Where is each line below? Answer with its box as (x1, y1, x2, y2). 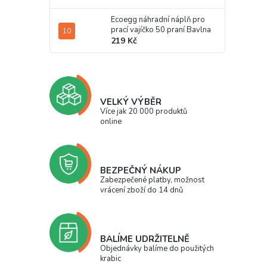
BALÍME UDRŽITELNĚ (100, 233, 190, 246)
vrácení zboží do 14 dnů (100, 185, 183, 196)
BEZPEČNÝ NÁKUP (100, 164, 181, 177)
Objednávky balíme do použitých (100, 243, 214, 254)
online (100, 116, 122, 128)
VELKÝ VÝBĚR (100, 96, 162, 108)
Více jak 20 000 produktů (100, 106, 187, 117)
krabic (100, 253, 121, 265)
